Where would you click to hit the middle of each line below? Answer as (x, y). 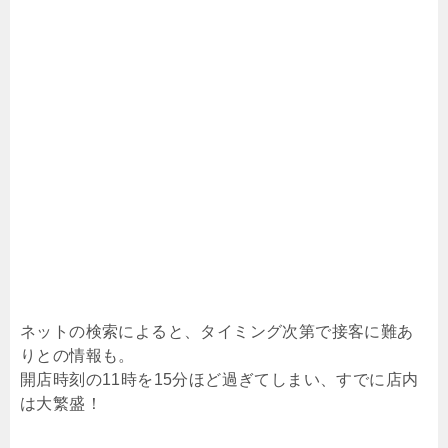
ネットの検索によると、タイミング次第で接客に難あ (217, 331)
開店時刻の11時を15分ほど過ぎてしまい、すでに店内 (219, 379)
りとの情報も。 (77, 355)
